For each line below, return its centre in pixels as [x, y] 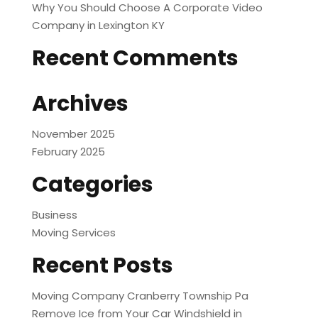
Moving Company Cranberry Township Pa [140, 296]
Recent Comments [135, 59]
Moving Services [73, 233]
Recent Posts [102, 266]
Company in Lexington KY [98, 26]
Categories [92, 185]
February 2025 [68, 152]
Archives [80, 104]
